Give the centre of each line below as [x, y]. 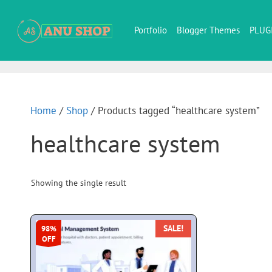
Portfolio [151, 30]
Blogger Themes [208, 30]
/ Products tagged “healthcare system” [174, 110]
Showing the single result [79, 183]
